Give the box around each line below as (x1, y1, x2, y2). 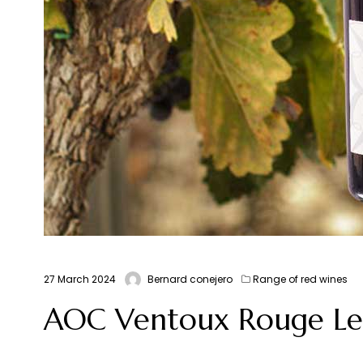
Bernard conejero (147, 272, 233, 287)
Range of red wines (252, 272, 348, 287)
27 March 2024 (43, 272, 116, 287)
